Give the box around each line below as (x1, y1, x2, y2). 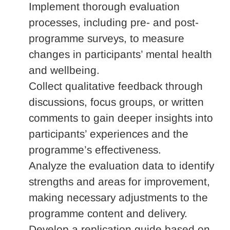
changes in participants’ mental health (29, 48, 212, 60)
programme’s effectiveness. (29, 143, 161, 156)
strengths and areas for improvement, (29, 175, 210, 187)
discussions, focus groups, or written (29, 95, 204, 108)
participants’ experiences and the (29, 127, 188, 140)
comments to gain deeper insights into (29, 111, 213, 124)
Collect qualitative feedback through (29, 80, 203, 92)
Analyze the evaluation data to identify (29, 159, 214, 171)
